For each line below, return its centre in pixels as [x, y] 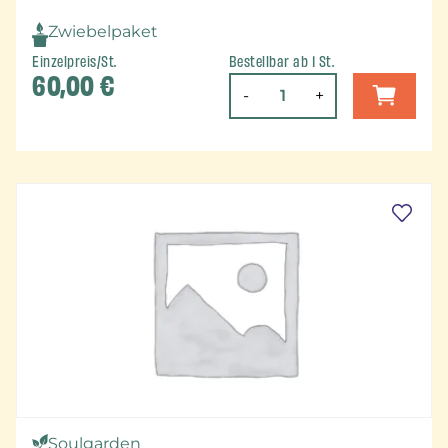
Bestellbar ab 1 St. [281, 62]
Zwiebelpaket [103, 31]
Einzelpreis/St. [74, 62]
